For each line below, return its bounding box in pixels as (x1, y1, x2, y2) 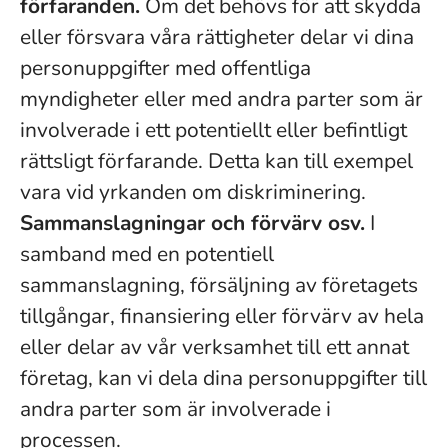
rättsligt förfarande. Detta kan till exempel (20, 147, 413, 175)
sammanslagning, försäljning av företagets (20, 271, 418, 299)
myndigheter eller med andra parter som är (20, 85, 423, 113)
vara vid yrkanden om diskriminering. (20, 178, 366, 206)
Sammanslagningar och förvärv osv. (20, 209, 365, 237)
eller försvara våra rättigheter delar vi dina (20, 23, 414, 51)
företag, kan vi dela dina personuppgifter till (20, 364, 427, 392)
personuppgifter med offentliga (20, 54, 311, 82)
